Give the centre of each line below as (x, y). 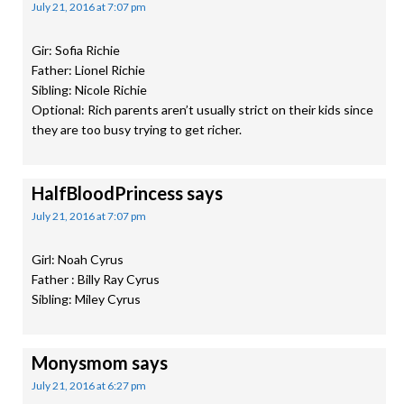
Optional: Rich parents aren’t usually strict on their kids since (202, 110)
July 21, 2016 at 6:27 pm (89, 386)
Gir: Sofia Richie (76, 50)
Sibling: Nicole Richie (89, 90)
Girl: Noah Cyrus (78, 259)
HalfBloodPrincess (107, 193)
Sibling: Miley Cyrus (86, 299)
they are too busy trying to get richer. (137, 129)
